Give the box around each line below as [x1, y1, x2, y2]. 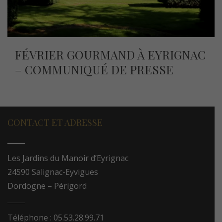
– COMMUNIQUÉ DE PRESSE [15, 61, 173, 77]
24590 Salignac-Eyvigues [7, 166, 98, 177]
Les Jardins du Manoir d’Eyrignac [7, 153, 128, 164]
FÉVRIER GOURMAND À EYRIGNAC [15, 47, 206, 62]
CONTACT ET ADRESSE [7, 116, 103, 128]
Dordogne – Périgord [7, 180, 87, 191]
